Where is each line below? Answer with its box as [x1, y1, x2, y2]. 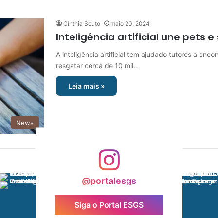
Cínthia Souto [63, 20, 100, 27]
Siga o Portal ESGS [74, 200, 144, 210]
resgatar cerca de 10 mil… [56, 61, 139, 70]
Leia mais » [68, 82, 105, 90]
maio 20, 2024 [110, 20, 150, 27]
